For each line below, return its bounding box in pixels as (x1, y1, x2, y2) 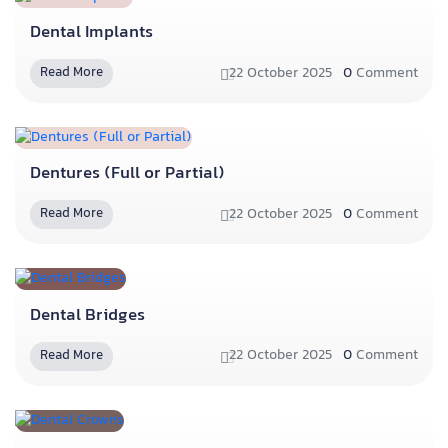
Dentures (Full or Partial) (30, 160, 225, 189)
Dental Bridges (30, 301, 145, 330)
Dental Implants (30, 19, 153, 48)
